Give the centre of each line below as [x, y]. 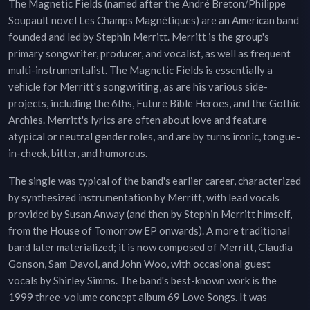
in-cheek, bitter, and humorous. [78, 153]
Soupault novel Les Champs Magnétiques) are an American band [154, 20]
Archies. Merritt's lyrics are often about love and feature [138, 120]
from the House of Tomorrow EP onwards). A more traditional [149, 231]
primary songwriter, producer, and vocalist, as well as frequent [149, 54]
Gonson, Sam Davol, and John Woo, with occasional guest [139, 264]
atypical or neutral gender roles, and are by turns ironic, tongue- [154, 137]
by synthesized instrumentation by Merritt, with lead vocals [144, 198]
